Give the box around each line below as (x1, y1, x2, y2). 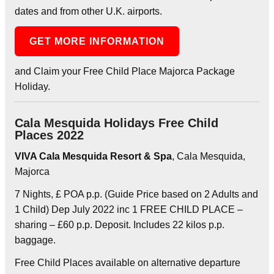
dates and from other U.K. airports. (15, 6, 162, 17)
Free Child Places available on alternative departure (15, 257, 240, 268)
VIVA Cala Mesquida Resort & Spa (15, 150, 172, 161)
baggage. (15, 234, 56, 245)
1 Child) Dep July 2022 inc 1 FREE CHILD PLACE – (15, 204, 243, 215)
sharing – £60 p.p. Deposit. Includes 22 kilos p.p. (15, 219, 224, 230)
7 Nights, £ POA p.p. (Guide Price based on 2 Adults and (15, 188, 258, 199)
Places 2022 (15, 128, 84, 142)
